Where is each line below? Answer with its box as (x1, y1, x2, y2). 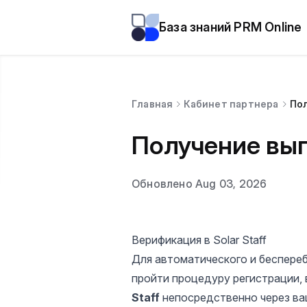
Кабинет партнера (184, 98, 279, 110)
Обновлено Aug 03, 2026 (132, 177, 267, 191)
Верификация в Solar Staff (132, 233, 267, 247)
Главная (132, 98, 173, 110)
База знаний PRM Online (159, 20, 302, 34)
